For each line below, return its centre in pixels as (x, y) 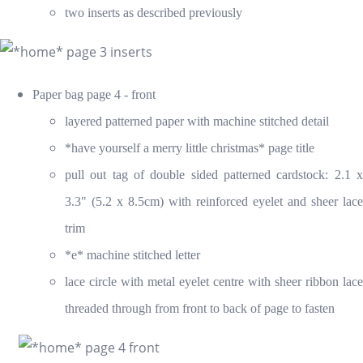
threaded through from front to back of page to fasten (200, 308)
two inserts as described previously (154, 12)
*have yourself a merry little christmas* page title (190, 147)
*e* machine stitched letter (132, 254)
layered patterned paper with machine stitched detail (197, 121)
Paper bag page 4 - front (94, 94)
